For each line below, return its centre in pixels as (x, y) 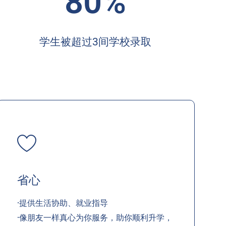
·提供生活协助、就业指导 (62, 203)
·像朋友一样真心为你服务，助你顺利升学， (95, 217)
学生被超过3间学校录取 (96, 42)
